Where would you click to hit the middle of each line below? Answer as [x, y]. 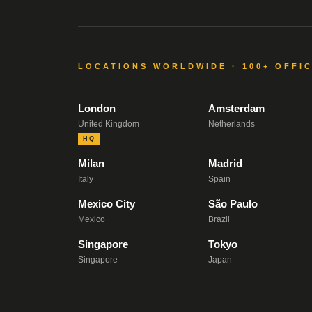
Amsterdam [236, 109]
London [97, 109]
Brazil [219, 220]
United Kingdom [109, 124]
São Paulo [233, 204]
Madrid [225, 164]
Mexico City [107, 204]
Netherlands [231, 124]
